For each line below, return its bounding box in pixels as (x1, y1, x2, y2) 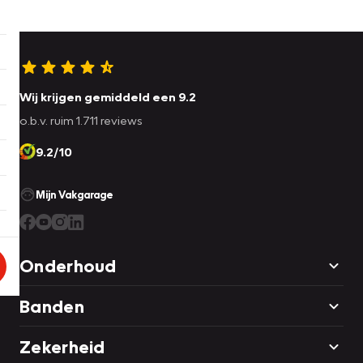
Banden (19, 295, 84, 318)
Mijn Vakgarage (36, 188, 113, 202)
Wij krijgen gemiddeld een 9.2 (19, 89, 196, 105)
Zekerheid (19, 335, 105, 358)
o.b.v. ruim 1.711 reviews (19, 113, 143, 128)
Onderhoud (19, 254, 117, 277)
